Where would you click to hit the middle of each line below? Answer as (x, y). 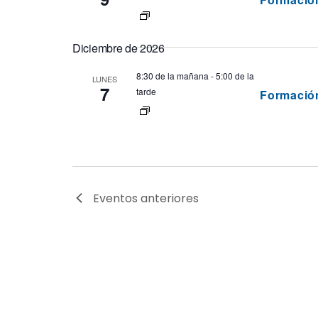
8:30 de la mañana (172, 76)
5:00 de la (235, 76)
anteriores (168, 198)
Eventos (115, 198)
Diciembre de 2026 (119, 48)
